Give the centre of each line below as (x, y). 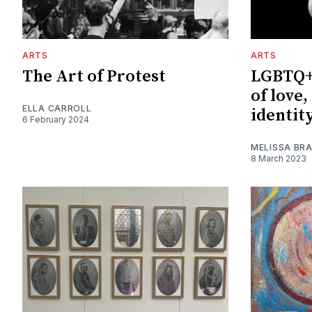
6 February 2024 (56, 119)
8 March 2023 (279, 158)
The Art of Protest (94, 76)
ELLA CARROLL (57, 108)
